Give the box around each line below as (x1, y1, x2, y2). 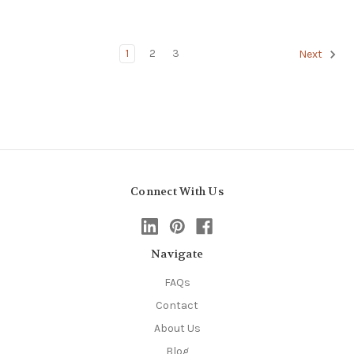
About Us (153, 321, 201, 335)
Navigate (151, 246, 203, 261)
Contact (156, 298, 198, 312)
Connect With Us (130, 183, 224, 198)
